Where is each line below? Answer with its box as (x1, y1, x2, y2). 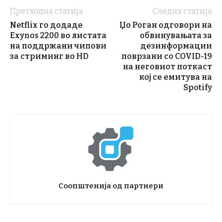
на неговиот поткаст (123, 62, 212, 72)
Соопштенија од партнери (58, 181, 164, 191)
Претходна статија (10, 6, 83, 16)
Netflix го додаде (10, 20, 83, 30)
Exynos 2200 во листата (10, 31, 107, 41)
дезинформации (140, 41, 212, 51)
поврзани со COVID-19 (121, 52, 212, 61)
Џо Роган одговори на (119, 20, 212, 30)
